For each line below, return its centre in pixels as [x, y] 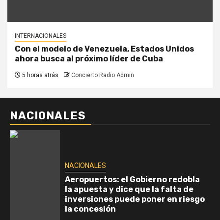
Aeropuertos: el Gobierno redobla [132, 179]
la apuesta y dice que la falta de [129, 189]
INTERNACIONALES [41, 36]
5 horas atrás [40, 75]
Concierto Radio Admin [103, 75]
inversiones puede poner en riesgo [135, 199]
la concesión [90, 209]
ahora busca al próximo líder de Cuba [89, 58]
